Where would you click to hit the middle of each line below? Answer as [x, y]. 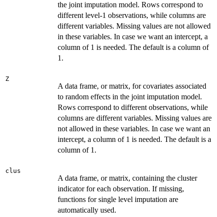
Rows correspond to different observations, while [133, 107]
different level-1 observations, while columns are [132, 15]
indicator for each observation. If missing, [121, 188]
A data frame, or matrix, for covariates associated [132, 86]
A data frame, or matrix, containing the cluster [127, 178]
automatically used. [87, 210]
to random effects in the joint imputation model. [130, 96]
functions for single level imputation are [118, 199]
